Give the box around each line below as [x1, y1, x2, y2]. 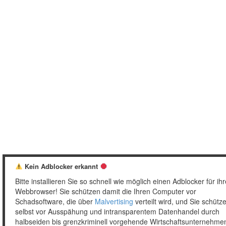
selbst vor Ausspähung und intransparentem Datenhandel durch [15, 206, 219, 216]
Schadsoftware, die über [15, 196, 95, 206]
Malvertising [95, 196, 133, 206]
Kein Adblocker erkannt [22, 161, 100, 171]
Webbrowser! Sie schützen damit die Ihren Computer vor [15, 186, 196, 196]
